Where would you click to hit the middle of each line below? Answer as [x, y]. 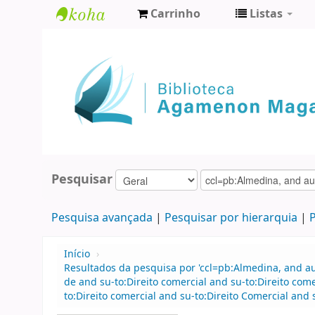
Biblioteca [91, 40]
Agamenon [95, 63]
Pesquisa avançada [102, 218]
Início [77, 255]
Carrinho [175, 14]
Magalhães [95, 86]
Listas [266, 14]
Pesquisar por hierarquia [231, 218]
